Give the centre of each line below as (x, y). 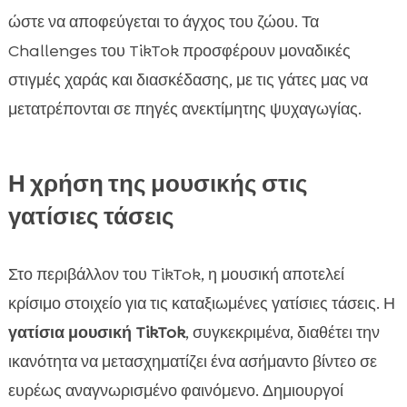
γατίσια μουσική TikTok (96, 333)
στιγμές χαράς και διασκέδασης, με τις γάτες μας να (188, 80)
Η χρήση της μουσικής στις (158, 184)
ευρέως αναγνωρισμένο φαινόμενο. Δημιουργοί (175, 391)
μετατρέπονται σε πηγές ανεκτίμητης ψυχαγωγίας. (184, 109)
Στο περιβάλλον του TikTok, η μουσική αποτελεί (176, 275)
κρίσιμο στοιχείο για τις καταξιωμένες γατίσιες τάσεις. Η (201, 304)
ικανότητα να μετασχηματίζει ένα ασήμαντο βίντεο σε (192, 362)
